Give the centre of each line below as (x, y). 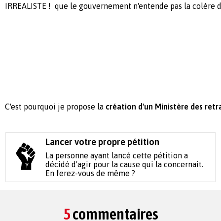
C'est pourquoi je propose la (55, 107)
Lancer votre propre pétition (103, 142)
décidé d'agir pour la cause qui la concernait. (125, 165)
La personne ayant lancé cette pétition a (117, 156)
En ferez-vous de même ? (91, 173)
